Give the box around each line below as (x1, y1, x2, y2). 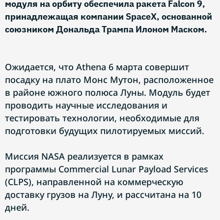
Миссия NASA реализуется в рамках (5, 150, 164, 162)
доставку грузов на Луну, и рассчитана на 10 (5, 189, 201, 200)
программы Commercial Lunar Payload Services (5, 163, 208, 175)
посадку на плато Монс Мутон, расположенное (5, 74, 214, 85)
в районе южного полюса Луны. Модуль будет (5, 86, 210, 98)
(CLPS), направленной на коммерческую (5, 176, 183, 188)
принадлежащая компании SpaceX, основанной (5, 11, 212, 22)
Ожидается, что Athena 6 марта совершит (5, 61, 189, 73)
